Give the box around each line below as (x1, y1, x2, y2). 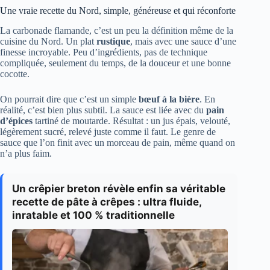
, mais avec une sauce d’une (130, 36, 236, 47)
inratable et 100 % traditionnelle (12, 209, 175, 222)
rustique (96, 36, 130, 47)
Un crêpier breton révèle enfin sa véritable (12, 183, 225, 195)
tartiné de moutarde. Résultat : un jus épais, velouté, (33, 116, 230, 127)
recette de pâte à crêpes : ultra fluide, (12, 196, 201, 209)
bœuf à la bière (139, 94, 199, 105)
